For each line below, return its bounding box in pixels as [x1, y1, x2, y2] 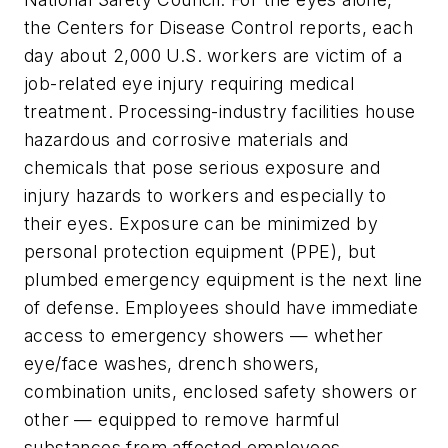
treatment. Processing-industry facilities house [24, 101, 416, 123]
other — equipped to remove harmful [24, 409, 340, 431]
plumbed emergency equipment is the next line [24, 269, 423, 291]
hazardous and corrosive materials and [24, 129, 349, 151]
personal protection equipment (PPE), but [24, 241, 376, 263]
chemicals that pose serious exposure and [24, 157, 380, 179]
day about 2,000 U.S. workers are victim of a [24, 45, 403, 67]
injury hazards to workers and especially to [24, 185, 387, 207]
